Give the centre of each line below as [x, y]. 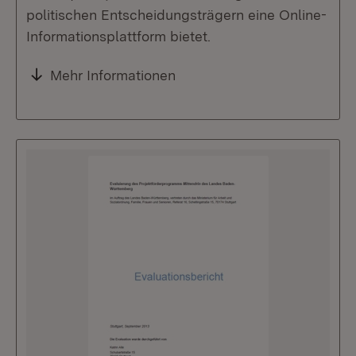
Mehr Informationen [113, 75]
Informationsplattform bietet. [118, 36]
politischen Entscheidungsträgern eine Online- [176, 14]
